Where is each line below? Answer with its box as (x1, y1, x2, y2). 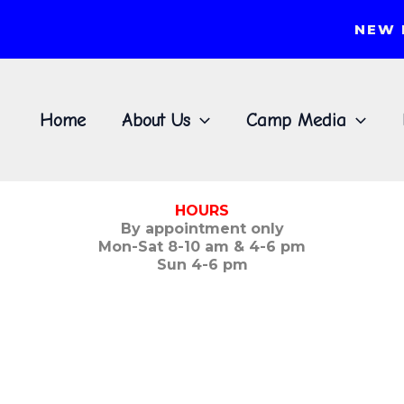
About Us (122, 109, 190, 131)
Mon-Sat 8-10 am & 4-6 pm (98, 237, 306, 255)
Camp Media (246, 109, 346, 131)
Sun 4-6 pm (156, 255, 248, 273)
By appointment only (120, 219, 284, 237)
